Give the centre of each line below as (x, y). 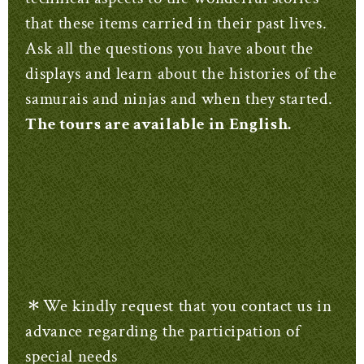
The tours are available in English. (158, 124)
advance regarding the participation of (163, 331)
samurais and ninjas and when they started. (179, 99)
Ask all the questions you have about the (169, 49)
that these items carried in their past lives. (176, 24)
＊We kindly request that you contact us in (179, 306)
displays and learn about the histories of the (181, 74)
